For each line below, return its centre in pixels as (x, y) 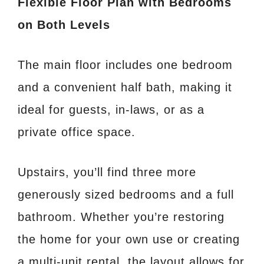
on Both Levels (64, 24)
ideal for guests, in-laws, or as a (111, 109)
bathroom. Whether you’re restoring (121, 217)
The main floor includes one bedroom (125, 65)
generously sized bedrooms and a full (126, 194)
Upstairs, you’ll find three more (107, 172)
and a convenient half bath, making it (125, 87)
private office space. (77, 132)
